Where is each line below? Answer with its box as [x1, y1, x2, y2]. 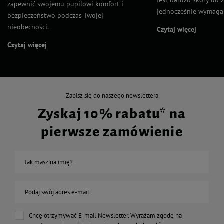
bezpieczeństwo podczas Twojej [7, 10, 103, 20]
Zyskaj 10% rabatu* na [37, 106, 186, 121]
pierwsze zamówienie [41, 124, 183, 139]
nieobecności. [7, 22, 49, 31]
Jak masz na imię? [25, 157, 73, 166]
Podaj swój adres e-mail [25, 187, 89, 196]
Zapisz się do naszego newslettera [65, 91, 158, 100]
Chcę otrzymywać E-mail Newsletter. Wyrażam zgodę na [29, 211, 182, 220]
